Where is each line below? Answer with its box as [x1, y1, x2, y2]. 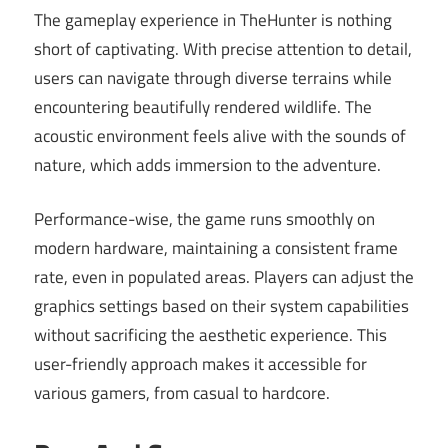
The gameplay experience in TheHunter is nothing [34, 6, 392, 33]
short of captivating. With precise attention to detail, [34, 35, 412, 62]
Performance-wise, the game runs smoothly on [34, 206, 375, 233]
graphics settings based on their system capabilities [34, 293, 409, 320]
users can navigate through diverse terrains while [34, 64, 392, 91]
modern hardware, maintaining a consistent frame [34, 235, 398, 262]
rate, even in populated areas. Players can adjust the [34, 264, 414, 291]
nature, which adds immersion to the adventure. [34, 151, 381, 178]
